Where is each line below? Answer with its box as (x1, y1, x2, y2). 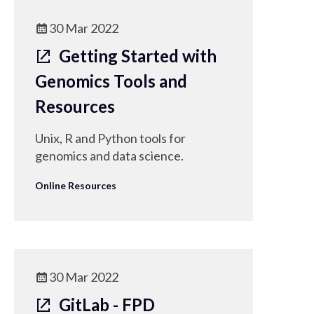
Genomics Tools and (35, 71, 187, 91)
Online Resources (35, 179, 116, 191)
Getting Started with (55, 46, 217, 66)
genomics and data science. (35, 148, 184, 163)
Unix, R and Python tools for (35, 130, 186, 146)
